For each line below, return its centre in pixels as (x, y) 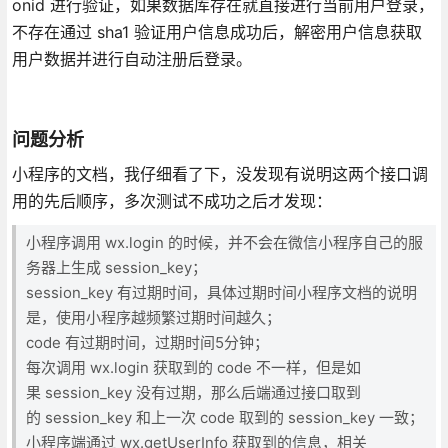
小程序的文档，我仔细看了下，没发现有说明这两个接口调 (219, 173)
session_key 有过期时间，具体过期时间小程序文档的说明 (221, 292)
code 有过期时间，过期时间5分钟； (147, 342)
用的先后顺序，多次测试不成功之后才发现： (171, 200)
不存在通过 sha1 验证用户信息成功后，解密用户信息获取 (216, 31)
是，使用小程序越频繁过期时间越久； (153, 317)
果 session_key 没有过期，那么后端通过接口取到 (193, 392)
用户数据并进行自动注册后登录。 (131, 58)
